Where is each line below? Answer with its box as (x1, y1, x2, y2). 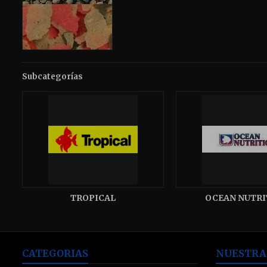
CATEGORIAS (22, 247, 88, 259)
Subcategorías (22, 72, 83, 82)
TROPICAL (70, 193, 116, 203)
